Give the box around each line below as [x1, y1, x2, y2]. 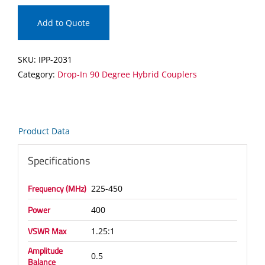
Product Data [18, 125, 70, 137]
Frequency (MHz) [27, 182, 86, 195]
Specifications [27, 153, 90, 169]
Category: [18, 68, 57, 80]
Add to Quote [37, 17, 90, 28]
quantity [53, 76, 86, 88]
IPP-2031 [38, 53, 72, 65]
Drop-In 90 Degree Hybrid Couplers [57, 68, 197, 80]
